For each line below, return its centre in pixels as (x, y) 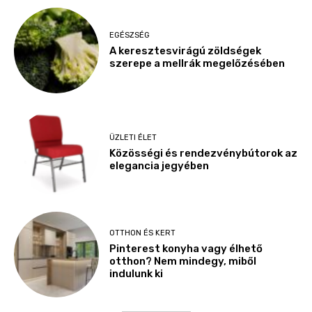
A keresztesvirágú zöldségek (186, 51)
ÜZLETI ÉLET (133, 137)
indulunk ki (136, 273)
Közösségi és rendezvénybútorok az (204, 153)
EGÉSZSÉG (130, 36)
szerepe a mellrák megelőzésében (197, 64)
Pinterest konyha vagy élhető (186, 248)
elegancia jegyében (159, 165)
